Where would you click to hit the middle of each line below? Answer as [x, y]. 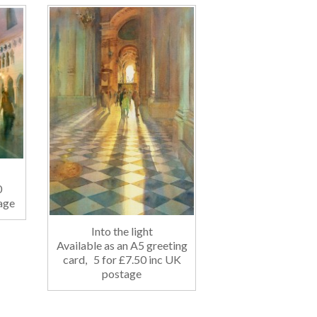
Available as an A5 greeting [122, 245]
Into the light [122, 231]
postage [122, 273]
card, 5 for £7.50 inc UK [122, 259]
